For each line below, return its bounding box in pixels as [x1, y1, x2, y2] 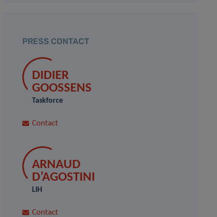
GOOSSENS [32, 82, 92, 95]
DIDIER [32, 69, 69, 82]
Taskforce [32, 97, 63, 105]
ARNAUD [32, 158, 81, 171]
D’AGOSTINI [32, 171, 95, 184]
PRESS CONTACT [22, 36, 90, 46]
